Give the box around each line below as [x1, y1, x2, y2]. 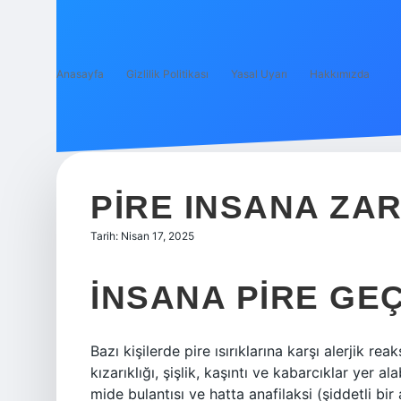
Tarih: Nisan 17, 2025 [90, 229, 194, 243]
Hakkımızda [310, 67, 370, 81]
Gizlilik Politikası [126, 67, 209, 81]
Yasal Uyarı [231, 67, 287, 81]
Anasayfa [56, 67, 104, 81]
